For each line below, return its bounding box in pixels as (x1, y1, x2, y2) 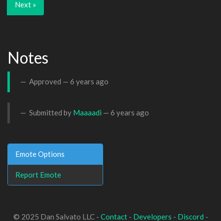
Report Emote (15, 170, 61, 179)
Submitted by (28, 108, 73, 117)
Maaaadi (73, 108, 102, 117)
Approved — (28, 77, 70, 86)
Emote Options (15, 149, 65, 158)
